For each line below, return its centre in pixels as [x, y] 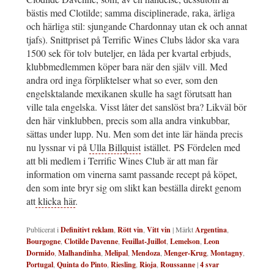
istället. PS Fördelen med [191, 147]
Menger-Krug [185, 253]
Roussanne [178, 264]
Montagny [227, 253]
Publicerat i [43, 229]
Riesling [123, 264]
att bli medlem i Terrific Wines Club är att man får [122, 160]
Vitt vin [159, 229]
